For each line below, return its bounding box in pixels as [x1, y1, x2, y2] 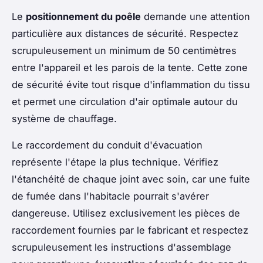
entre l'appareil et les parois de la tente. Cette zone [12, 62, 248, 74]
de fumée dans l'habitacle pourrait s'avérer [12, 190, 209, 203]
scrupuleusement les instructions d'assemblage [12, 241, 231, 254]
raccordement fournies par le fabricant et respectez [12, 224, 248, 237]
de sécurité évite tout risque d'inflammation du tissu [12, 79, 250, 91]
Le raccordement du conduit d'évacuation [12, 139, 203, 151]
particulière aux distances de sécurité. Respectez [12, 28, 238, 40]
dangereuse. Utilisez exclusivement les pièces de [12, 207, 240, 220]
